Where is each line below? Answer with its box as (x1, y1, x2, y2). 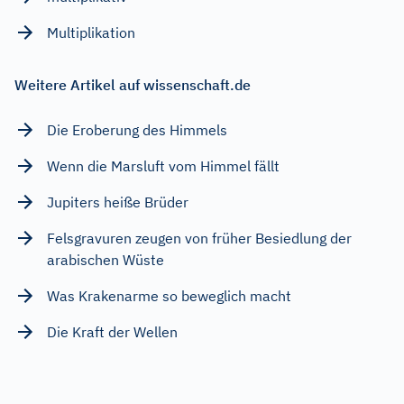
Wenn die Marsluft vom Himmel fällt (47, 156, 280, 175)
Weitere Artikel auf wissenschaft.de (14, 75, 251, 94)
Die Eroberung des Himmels (47, 120, 227, 139)
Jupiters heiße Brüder (47, 192, 188, 211)
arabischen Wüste (47, 250, 164, 269)
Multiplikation (47, 23, 135, 41)
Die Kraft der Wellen (47, 322, 178, 341)
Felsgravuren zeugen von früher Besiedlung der (47, 228, 352, 247)
